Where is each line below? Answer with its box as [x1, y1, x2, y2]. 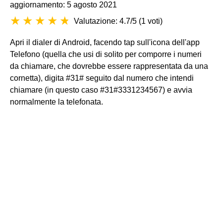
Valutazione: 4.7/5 [74, 17, 137, 25]
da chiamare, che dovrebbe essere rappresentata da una [10, 62, 208, 70]
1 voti [141, 17, 160, 25]
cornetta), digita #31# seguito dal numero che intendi [10, 74, 194, 82]
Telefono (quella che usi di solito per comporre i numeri [10, 50, 202, 58]
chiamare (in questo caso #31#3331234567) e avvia [10, 86, 192, 94]
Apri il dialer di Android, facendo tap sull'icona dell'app [10, 38, 200, 47]
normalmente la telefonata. [10, 98, 103, 106]
